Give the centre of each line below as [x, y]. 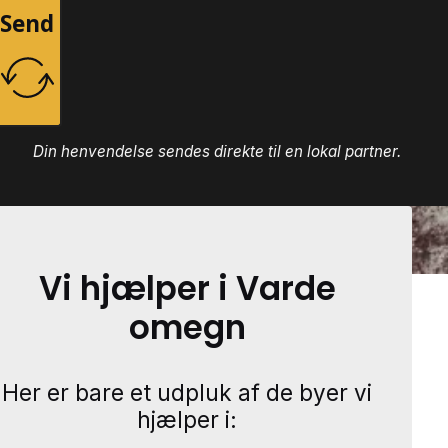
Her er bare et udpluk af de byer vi [187, 393]
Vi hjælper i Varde [187, 288]
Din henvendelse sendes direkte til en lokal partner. [217, 151]
